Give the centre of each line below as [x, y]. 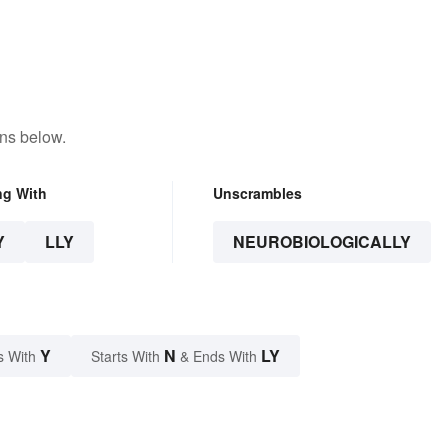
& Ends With [218, 356]
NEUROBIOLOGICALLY [321, 242]
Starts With [127, 356]
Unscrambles [257, 193]
